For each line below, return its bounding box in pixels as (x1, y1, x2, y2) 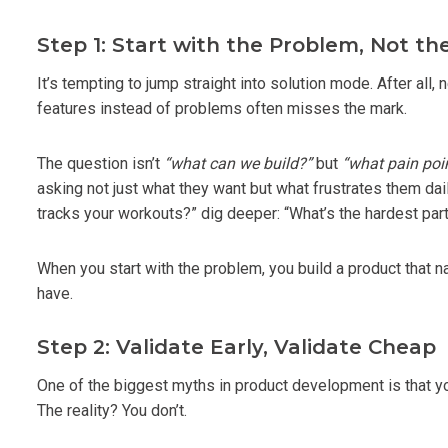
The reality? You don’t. (37, 400, 187, 420)
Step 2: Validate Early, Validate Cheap (37, 334, 436, 359)
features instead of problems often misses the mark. (37, 98, 407, 118)
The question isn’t (37, 153, 164, 173)
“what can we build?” (164, 153, 312, 173)
